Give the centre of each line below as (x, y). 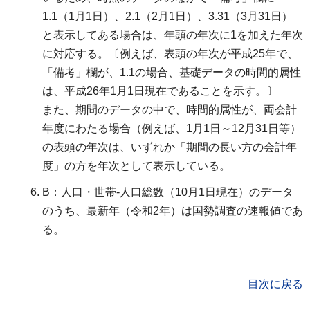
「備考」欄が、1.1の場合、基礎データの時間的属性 (172, 73)
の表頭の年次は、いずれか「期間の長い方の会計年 (170, 147)
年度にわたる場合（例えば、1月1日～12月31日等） (172, 129)
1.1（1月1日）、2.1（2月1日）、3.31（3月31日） (167, 17)
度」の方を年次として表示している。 (136, 166)
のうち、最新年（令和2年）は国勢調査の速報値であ (173, 211)
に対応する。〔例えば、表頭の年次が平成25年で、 (170, 54)
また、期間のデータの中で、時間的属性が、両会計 (170, 110)
